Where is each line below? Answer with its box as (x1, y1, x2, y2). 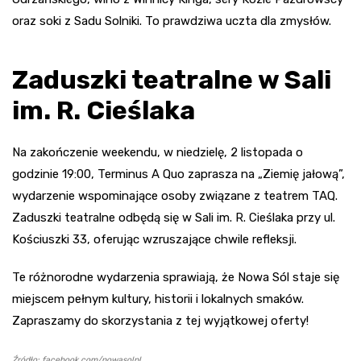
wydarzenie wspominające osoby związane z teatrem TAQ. (12, 188, 338, 203)
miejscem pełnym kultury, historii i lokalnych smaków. (12, 291, 304, 306)
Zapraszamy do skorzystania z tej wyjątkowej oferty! (12, 313, 309, 328)
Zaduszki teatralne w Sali (12, 64, 331, 95)
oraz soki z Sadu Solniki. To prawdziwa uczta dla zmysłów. (12, 13, 331, 28)
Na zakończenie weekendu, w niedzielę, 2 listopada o (12, 144, 303, 160)
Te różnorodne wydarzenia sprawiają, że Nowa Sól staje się (12, 269, 339, 284)
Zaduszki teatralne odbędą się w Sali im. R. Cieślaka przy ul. (12, 210, 335, 225)
